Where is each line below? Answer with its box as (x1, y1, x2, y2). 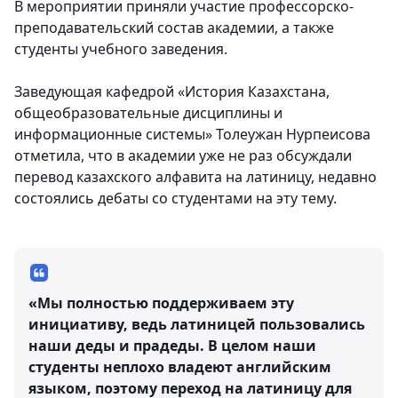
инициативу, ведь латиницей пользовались (28, 314, 365, 335)
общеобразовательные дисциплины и (14, 103, 283, 123)
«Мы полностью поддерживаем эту (28, 293, 294, 314)
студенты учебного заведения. (14, 39, 227, 60)
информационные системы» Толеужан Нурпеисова (14, 124, 370, 145)
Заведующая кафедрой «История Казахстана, (14, 82, 330, 102)
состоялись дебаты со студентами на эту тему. (14, 188, 337, 209)
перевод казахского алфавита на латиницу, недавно (14, 167, 377, 187)
